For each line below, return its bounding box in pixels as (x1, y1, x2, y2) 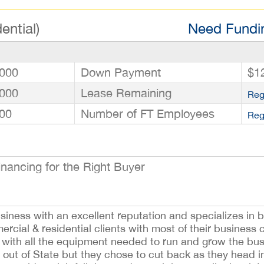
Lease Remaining (81, 86, 171, 100)
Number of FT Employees (81, 107, 214, 120)
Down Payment (81, 65, 161, 79)
